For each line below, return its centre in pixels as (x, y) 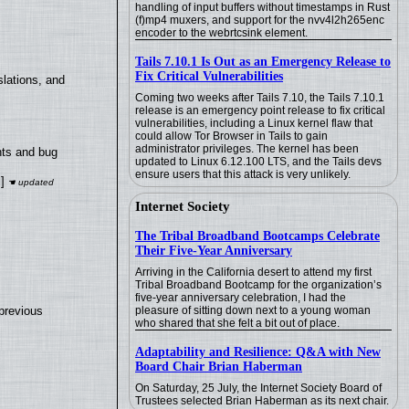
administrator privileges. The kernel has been (247, 149)
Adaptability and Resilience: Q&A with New (258, 352)
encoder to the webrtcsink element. (221, 33)
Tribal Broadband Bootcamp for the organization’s (258, 285)
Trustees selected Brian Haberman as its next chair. (262, 401)
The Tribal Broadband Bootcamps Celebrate (257, 236)
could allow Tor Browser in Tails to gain (231, 136)
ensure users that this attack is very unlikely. (243, 174)
